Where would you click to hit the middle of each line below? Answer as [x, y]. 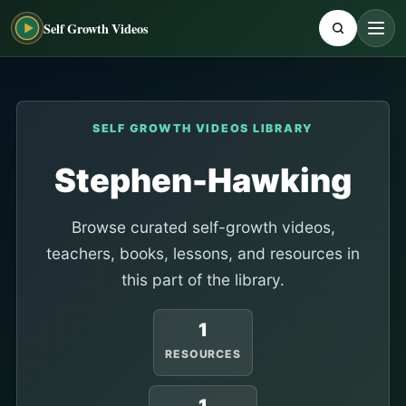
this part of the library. [203, 280]
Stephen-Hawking [203, 180]
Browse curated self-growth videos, [203, 227]
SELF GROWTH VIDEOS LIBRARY [203, 128]
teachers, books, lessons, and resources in [203, 253]
